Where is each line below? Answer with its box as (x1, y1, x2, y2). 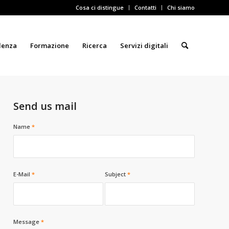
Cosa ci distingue (76, 4, 124, 11)
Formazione (30, 41, 69, 50)
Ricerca (82, 41, 107, 50)
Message (13, 218, 41, 225)
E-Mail (13, 170, 32, 178)
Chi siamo (167, 4, 195, 11)
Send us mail (13, 99, 77, 113)
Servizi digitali (120, 41, 168, 50)
